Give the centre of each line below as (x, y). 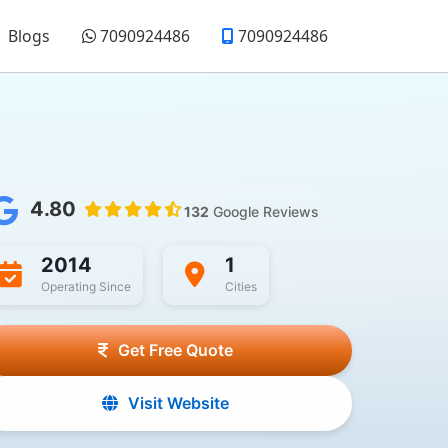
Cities (240, 287)
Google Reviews (265, 211)
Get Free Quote (175, 350)
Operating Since (85, 287)
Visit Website (178, 403)
